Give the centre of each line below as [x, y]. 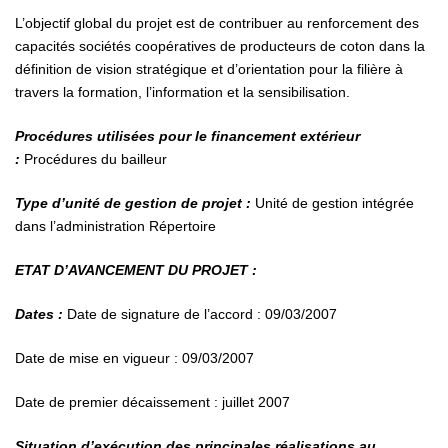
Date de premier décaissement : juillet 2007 [152, 402]
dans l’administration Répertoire [115, 226]
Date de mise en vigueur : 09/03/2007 [134, 358]
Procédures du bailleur [95, 159]
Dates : [41, 314]
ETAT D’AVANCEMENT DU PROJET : [136, 270]
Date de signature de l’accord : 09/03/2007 [202, 314]
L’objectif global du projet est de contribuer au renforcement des [217, 23]
